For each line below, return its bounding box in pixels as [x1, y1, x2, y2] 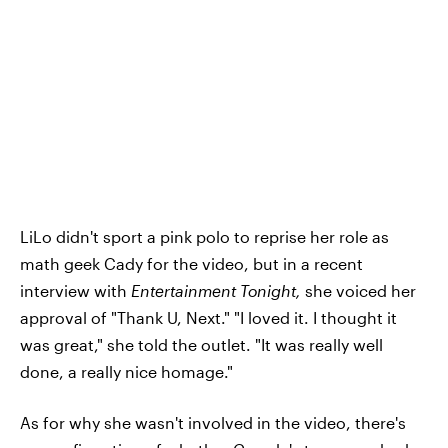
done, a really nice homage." [20, 361, 233, 381]
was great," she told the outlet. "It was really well [20, 334, 383, 354]
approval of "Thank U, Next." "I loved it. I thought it [20, 307, 397, 327]
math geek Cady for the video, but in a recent [20, 253, 363, 273]
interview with [20, 280, 131, 300]
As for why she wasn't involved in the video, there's [20, 412, 406, 432]
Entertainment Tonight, [131, 280, 305, 300]
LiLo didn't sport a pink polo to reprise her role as [20, 226, 389, 246]
